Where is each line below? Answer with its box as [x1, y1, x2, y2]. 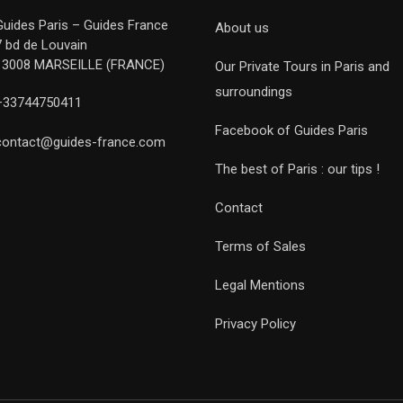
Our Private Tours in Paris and [215, 58, 390, 75]
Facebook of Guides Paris [215, 122, 368, 139]
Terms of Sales [215, 238, 306, 255]
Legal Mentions [215, 277, 305, 293]
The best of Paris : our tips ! [215, 161, 380, 177]
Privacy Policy [215, 316, 296, 332]
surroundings [215, 84, 292, 100]
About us [215, 20, 269, 36]
